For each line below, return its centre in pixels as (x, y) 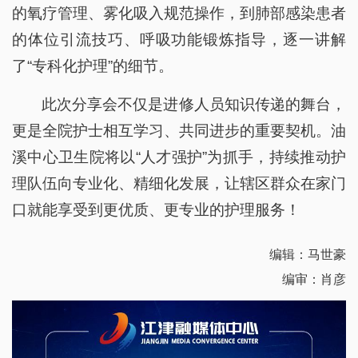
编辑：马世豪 (308, 254)
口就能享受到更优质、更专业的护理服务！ (156, 209)
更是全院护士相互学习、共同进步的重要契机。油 (179, 130)
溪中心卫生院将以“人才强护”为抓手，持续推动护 (179, 157)
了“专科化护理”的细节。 (93, 66)
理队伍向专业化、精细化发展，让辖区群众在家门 (179, 183)
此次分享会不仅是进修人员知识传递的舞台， (194, 104)
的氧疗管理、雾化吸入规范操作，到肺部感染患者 (179, 13)
